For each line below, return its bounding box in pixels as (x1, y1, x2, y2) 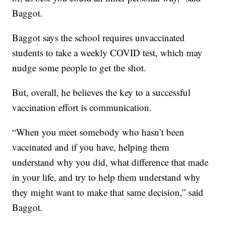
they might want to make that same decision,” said (12, 185, 204, 198)
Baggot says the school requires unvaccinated (12, 31, 185, 44)
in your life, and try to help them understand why (12, 170, 201, 183)
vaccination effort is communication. (12, 100, 152, 114)
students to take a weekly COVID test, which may (12, 46, 203, 59)
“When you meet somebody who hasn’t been (12, 125, 185, 138)
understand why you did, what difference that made (12, 155, 209, 168)
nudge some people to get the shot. (12, 61, 147, 74)
